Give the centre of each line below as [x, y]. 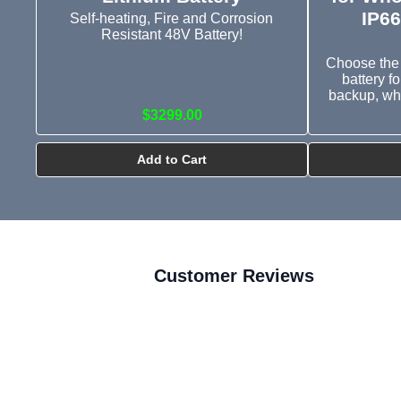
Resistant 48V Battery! [171, 34]
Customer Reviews [234, 276]
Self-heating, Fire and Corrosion [172, 18]
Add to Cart [172, 160]
